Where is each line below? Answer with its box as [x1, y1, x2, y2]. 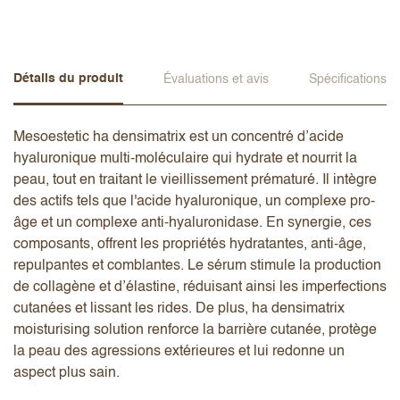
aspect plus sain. [13, 365, 123, 380]
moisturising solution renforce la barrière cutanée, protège [13, 322, 377, 337]
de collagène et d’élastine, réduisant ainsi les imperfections [13, 279, 387, 295]
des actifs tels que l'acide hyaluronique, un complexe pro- [13, 194, 375, 209]
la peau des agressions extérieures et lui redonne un [13, 344, 345, 359]
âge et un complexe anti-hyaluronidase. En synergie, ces [13, 215, 371, 230]
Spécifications [309, 72, 387, 86]
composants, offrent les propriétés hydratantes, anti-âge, [13, 237, 366, 252]
